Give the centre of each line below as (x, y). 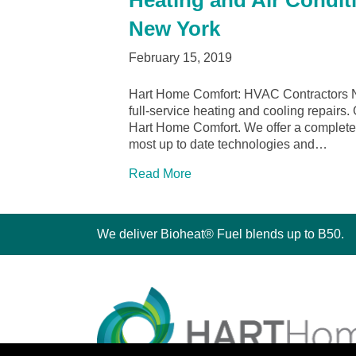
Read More (160, 174)
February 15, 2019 (180, 58)
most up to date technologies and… (228, 145)
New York (174, 29)
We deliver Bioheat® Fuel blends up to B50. (221, 234)
